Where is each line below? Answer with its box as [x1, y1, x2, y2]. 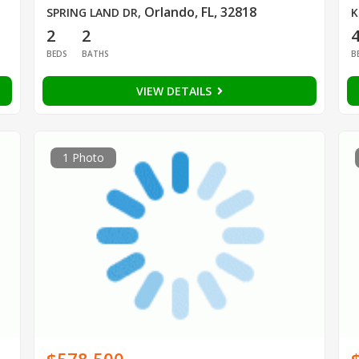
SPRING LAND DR [46, 5, 138, 21]
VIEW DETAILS [135, 83, 215, 99]
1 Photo [62, 150, 104, 166]
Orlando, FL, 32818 [143, 3, 256, 22]
